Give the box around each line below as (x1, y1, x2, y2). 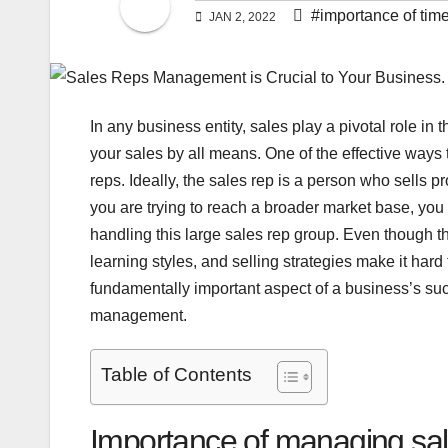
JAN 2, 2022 (206, 10, 279, 25)
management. (90, 306, 187, 324)
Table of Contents (101, 364, 252, 386)
